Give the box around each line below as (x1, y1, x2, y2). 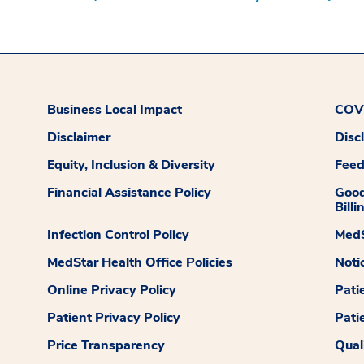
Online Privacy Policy (47, 281, 177, 300)
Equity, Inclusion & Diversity (47, 156, 216, 175)
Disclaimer (47, 128, 111, 147)
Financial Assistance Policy (47, 184, 212, 202)
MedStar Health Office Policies (47, 253, 233, 272)
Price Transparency (47, 336, 166, 355)
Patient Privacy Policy (47, 309, 181, 327)
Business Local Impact (47, 101, 183, 119)
